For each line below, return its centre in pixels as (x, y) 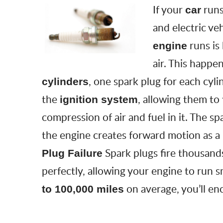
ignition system (99, 99)
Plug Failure (72, 153)
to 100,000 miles (83, 189)
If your (169, 9)
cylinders (65, 81)
